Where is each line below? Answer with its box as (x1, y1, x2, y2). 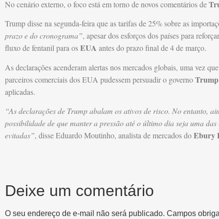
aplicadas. (5, 86, 35, 97)
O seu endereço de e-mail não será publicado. (5, 209, 165, 218)
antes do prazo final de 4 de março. (97, 43, 206, 53)
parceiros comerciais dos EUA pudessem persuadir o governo (5, 74, 195, 85)
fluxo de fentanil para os (5, 43, 80, 53)
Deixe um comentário (5, 181, 154, 199)
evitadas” (5, 130, 35, 141)
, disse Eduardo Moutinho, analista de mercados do (35, 130, 194, 141)
